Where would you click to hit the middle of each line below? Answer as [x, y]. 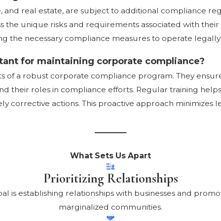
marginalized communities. [110, 207]
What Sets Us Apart [110, 155]
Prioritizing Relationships [110, 179]
